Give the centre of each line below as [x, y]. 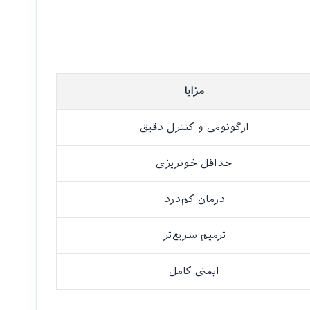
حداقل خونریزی [194, 164]
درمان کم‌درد [194, 200]
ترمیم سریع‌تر [194, 236]
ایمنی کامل [194, 272]
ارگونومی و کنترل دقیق [194, 128]
